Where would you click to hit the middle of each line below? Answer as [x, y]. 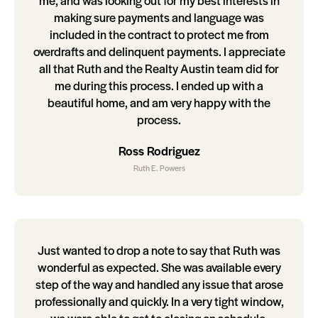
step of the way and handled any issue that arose [159, 284]
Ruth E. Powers [159, 168]
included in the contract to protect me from [159, 34]
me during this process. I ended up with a [159, 86]
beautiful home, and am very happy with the [159, 103]
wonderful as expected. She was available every [159, 267]
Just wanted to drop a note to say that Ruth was [159, 250]
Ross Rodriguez [159, 151]
